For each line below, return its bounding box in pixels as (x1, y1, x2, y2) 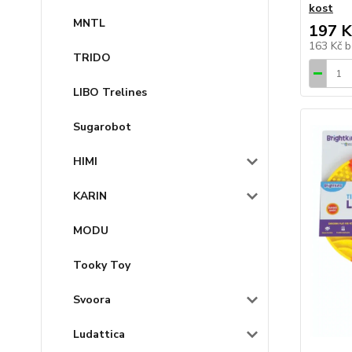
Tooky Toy (73, 258, 130, 273)
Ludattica (73, 327, 125, 342)
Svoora (73, 292, 111, 307)
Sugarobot (73, 119, 131, 134)
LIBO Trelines (73, 85, 147, 100)
